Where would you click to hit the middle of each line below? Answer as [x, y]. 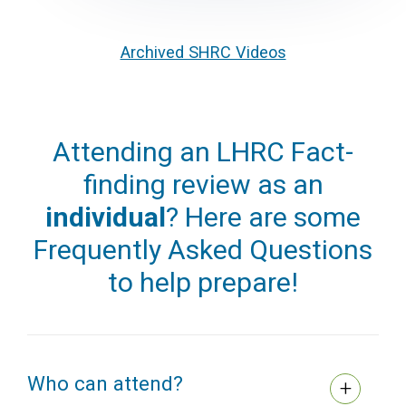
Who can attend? [105, 384]
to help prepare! [203, 283]
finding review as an [203, 185]
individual [106, 217]
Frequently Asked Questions [203, 250]
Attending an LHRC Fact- [203, 152]
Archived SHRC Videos [203, 53]
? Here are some [263, 217]
